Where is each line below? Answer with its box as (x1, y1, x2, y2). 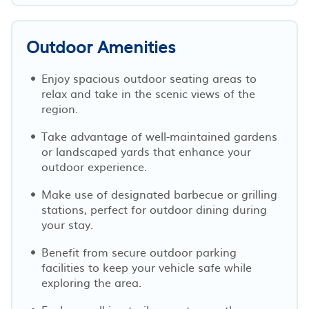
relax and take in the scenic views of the (41, 84, 255, 101)
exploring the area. (41, 273, 141, 290)
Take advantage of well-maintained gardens (41, 127, 277, 144)
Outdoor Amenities (26, 33, 175, 59)
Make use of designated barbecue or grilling (41, 185, 277, 202)
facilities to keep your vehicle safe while (41, 258, 252, 275)
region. (41, 99, 78, 117)
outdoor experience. (41, 157, 147, 175)
